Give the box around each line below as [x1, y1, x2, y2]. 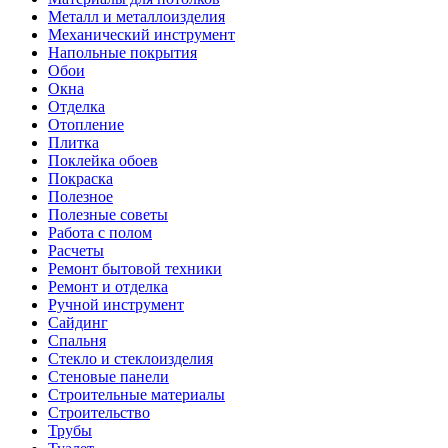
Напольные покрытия [48, 44, 197, 62]
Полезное [48, 188, 113, 206]
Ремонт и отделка [48, 278, 168, 296]
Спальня [48, 332, 106, 350]
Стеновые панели [48, 368, 169, 386]
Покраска [48, 170, 113, 188]
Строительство [48, 404, 150, 422]
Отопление [48, 116, 124, 134]
